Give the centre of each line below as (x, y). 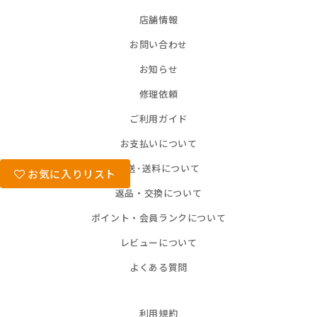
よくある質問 (158, 267)
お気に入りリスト (71, 174)
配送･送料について (158, 168)
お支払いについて (158, 144)
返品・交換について (158, 193)
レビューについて (158, 243)
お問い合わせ (158, 45)
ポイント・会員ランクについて (158, 218)
